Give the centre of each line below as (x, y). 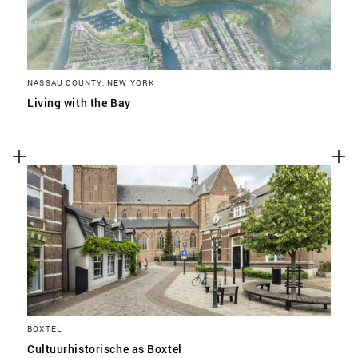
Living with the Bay (79, 103)
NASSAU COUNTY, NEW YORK (91, 82)
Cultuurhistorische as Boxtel (105, 349)
